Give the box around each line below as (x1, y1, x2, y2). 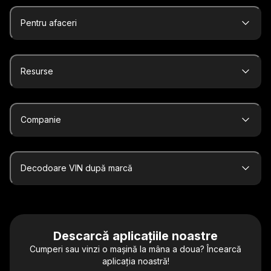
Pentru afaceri (21, 18, 77, 28)
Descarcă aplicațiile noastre (53, 229, 218, 244)
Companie (21, 114, 61, 125)
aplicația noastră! (102, 256, 169, 267)
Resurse (21, 66, 53, 77)
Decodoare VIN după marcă (21, 163, 132, 174)
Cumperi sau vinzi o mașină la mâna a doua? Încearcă (30, 244, 241, 255)
